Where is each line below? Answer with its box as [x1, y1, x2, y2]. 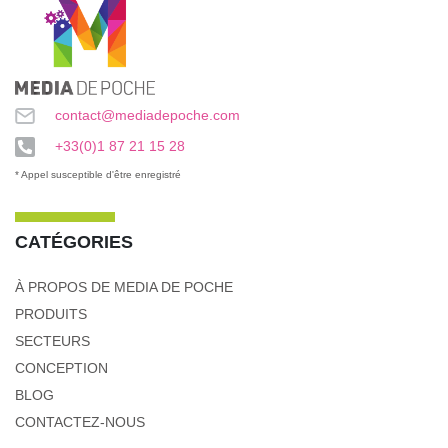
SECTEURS [15, 333, 90, 350]
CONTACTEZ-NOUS [15, 414, 145, 431]
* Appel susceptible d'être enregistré [15, 169, 181, 181]
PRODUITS [15, 306, 87, 323]
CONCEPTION [15, 360, 108, 377]
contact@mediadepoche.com [55, 107, 240, 124]
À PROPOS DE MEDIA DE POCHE [15, 279, 233, 296]
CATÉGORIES [15, 232, 133, 253]
